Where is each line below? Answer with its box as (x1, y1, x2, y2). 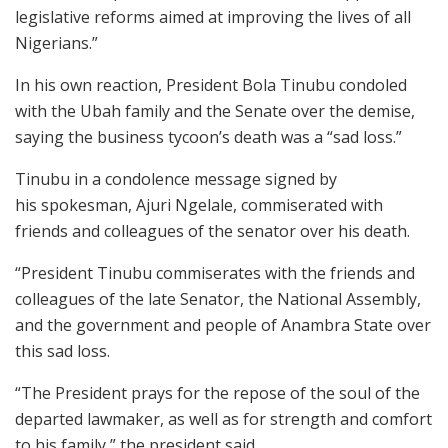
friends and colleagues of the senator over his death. (15, 219, 410, 242)
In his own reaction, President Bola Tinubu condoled (15, 73, 407, 96)
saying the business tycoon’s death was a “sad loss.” (15, 125, 402, 148)
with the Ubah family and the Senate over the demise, (15, 99, 415, 122)
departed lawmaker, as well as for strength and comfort (15, 407, 432, 430)
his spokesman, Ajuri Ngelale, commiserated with (15, 193, 383, 216)
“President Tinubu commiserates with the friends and (15, 261, 415, 284)
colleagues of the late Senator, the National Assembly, (15, 287, 421, 310)
